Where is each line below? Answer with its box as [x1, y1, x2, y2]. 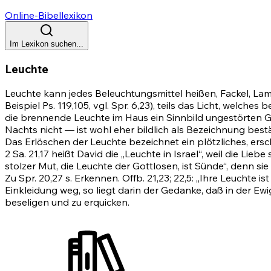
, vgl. [89, 99, 111, 112]
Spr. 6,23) [111, 99, 153, 112]
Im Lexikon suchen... [10, 39, 83, 48]
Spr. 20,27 [19, 172, 63, 184]
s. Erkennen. [63, 172, 122, 184]
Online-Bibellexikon [5, 9, 93, 21]
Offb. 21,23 [122, 172, 169, 184]
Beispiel [5, 99, 42, 112]
